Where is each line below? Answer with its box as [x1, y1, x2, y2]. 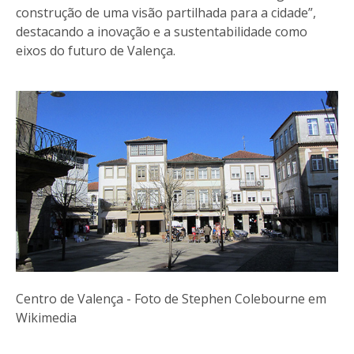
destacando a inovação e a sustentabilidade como [16, 22, 307, 40]
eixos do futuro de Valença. [16, 41, 175, 59]
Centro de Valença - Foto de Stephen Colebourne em [16, 289, 326, 307]
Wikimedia [16, 308, 77, 326]
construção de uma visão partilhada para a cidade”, [16, 3, 316, 21]
